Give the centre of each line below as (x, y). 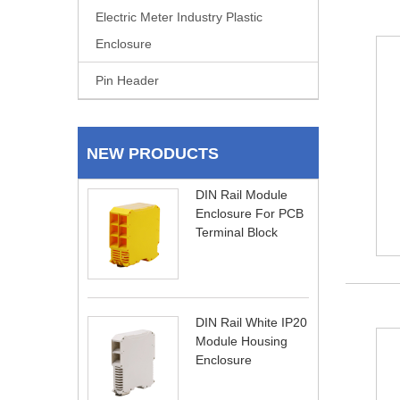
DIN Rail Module (242, 195)
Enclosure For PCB (250, 213)
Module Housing (242, 341)
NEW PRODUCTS (153, 154)
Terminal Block (237, 232)
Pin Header (127, 80)
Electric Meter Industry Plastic (179, 17)
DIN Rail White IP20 (251, 322)
